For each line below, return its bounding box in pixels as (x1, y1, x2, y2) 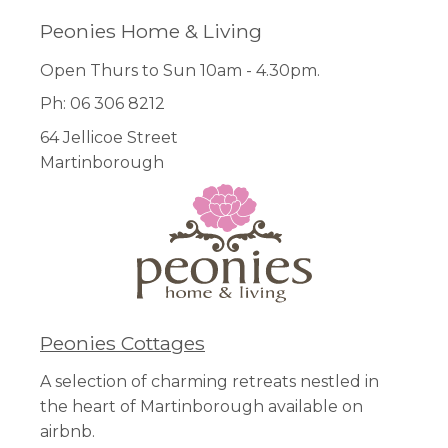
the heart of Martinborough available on (40, 397, 363, 417)
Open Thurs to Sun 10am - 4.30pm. (40, 60, 320, 80)
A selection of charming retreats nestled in (40, 372, 379, 392)
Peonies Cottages (40, 331, 205, 356)
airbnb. (40, 422, 95, 442)
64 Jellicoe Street (40, 128, 178, 148)
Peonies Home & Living (40, 19, 262, 44)
